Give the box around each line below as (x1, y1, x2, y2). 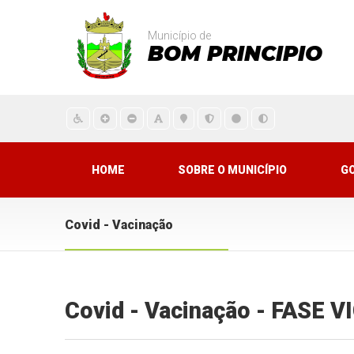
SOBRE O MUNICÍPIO (178, 164, 288, 176)
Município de (148, 29, 212, 42)
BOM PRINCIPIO (148, 41, 323, 66)
